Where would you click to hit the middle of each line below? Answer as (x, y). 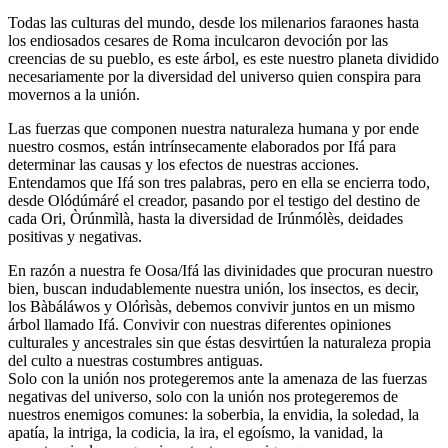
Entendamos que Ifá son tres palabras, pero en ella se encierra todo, (219, 182)
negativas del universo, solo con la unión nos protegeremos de (203, 396)
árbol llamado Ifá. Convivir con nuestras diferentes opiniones (199, 324)
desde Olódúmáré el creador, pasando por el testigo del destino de (214, 200)
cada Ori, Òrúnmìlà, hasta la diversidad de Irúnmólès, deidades (205, 218)
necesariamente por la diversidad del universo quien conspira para (214, 76)
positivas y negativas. (75, 236)
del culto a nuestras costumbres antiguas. (135, 360)
